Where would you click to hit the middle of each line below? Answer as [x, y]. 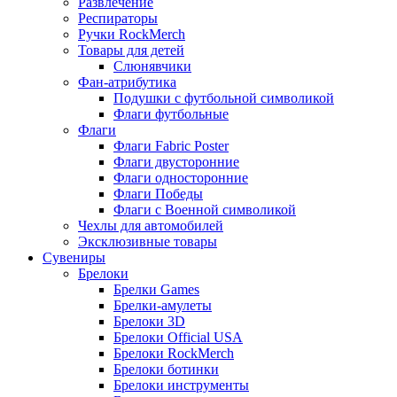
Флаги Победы [158, 194]
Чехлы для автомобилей [151, 226]
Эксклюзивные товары [148, 241]
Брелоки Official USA [178, 337]
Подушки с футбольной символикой [224, 98]
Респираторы [118, 18]
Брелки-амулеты [163, 305]
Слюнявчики [152, 66]
